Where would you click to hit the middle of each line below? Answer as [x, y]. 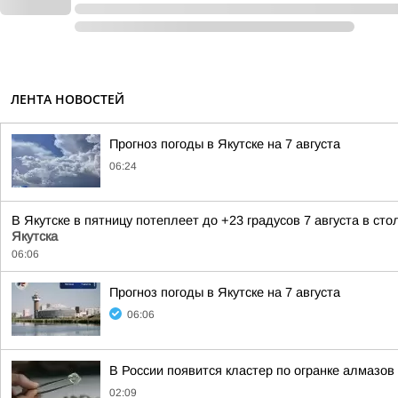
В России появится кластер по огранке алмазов [252, 370]
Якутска [35, 236]
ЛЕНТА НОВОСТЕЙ [68, 99]
